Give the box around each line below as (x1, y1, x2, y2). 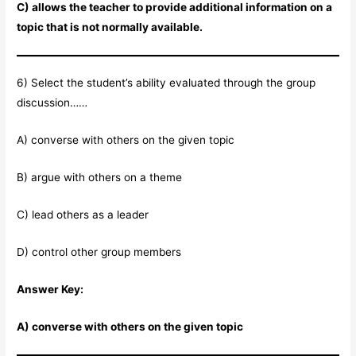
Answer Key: (17, 282, 84, 296)
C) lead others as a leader (17, 208, 149, 222)
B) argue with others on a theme (17, 171, 183, 184)
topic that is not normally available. (17, 21, 203, 34)
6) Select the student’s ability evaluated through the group (17, 76, 316, 90)
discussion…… (17, 96, 88, 110)
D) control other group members (17, 245, 182, 258)
